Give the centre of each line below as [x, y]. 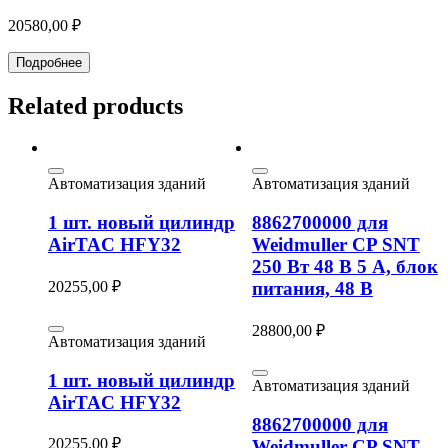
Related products [95, 105]
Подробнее [49, 62]
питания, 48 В [312, 289]
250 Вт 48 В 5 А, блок [344, 267]
